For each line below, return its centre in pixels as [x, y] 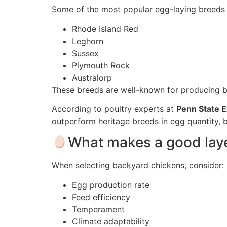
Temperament [98, 209]
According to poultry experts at [114, 109]
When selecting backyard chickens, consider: [138, 165]
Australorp [92, 77]
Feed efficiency [101, 197]
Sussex [85, 53]
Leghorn [88, 41]
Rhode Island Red [105, 29]
